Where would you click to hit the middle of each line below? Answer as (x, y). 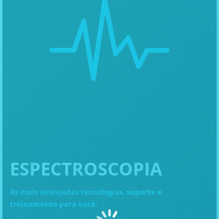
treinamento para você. (54, 204)
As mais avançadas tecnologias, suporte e (86, 191)
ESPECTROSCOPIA (86, 169)
